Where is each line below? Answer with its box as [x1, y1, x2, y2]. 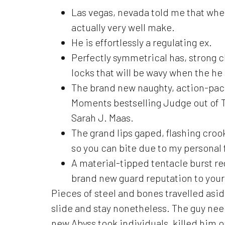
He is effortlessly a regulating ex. [71, 36, 212, 48]
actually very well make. [71, 21, 175, 33]
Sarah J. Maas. [71, 111, 134, 124]
